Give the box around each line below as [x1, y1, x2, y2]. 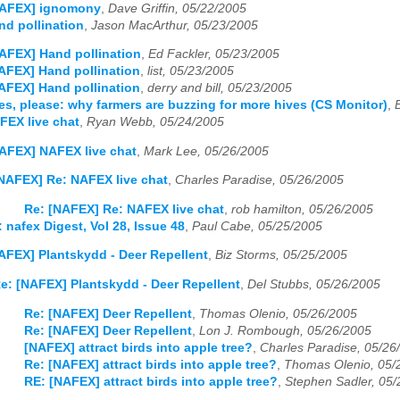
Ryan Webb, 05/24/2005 [87, 115, 224, 129]
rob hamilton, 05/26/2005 [231, 202, 373, 216]
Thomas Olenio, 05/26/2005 [199, 306, 357, 321]
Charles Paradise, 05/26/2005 [175, 173, 344, 187]
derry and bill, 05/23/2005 [147, 81, 292, 96]
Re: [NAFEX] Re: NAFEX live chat [24, 202, 224, 216]
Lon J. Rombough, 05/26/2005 [199, 323, 371, 337]
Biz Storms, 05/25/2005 [215, 248, 347, 262]
